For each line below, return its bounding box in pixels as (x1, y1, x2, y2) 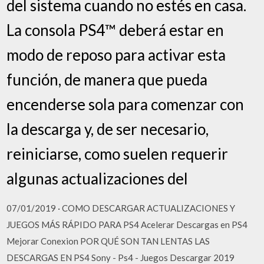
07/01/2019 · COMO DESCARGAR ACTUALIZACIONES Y (6, 202, 236, 213)
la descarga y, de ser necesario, (6, 119, 209, 138)
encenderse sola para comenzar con (6, 94, 245, 114)
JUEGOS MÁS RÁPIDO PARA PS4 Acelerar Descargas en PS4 (6, 219, 248, 230)
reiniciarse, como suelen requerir (6, 144, 229, 163)
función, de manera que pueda (6, 70, 208, 89)
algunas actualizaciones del (6, 169, 189, 188)
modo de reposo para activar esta (6, 45, 226, 64)
